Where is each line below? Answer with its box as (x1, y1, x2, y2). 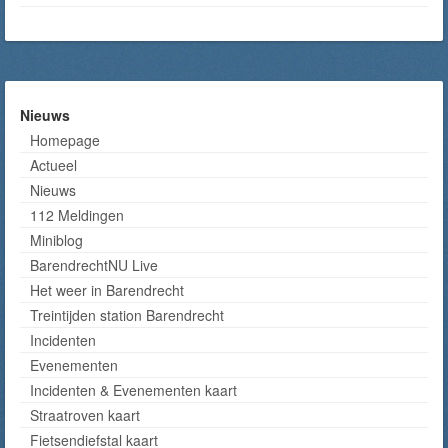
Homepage (30, 130, 100, 150)
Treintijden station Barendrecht (30, 305, 224, 325)
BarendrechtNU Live (30, 255, 158, 275)
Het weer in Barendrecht (30, 280, 184, 300)
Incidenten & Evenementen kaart (30, 380, 237, 400)
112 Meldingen (30, 205, 124, 225)
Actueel (30, 155, 77, 175)
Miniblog (30, 230, 83, 250)
